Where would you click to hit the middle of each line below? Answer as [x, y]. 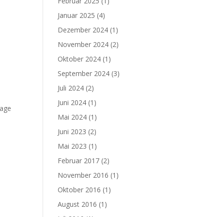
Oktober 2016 [79, 190]
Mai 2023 [72, 146]
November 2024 [83, 44]
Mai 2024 [72, 117]
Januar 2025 [77, 15]
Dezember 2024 [83, 30]
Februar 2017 [79, 161]
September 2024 [84, 73]
